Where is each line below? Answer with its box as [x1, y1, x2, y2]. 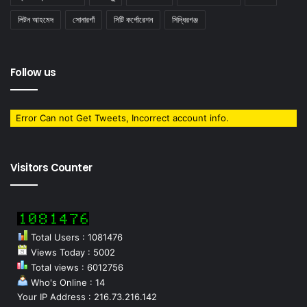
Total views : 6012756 [28, 262, 123, 273]
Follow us [10, 65, 56, 80]
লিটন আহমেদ [18, 14, 53, 25]
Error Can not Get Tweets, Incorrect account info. [16, 112, 229, 124]
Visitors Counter [10, 160, 93, 175]
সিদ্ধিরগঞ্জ [172, 14, 198, 25]
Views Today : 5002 [28, 247, 115, 258]
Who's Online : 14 [28, 277, 105, 288]
